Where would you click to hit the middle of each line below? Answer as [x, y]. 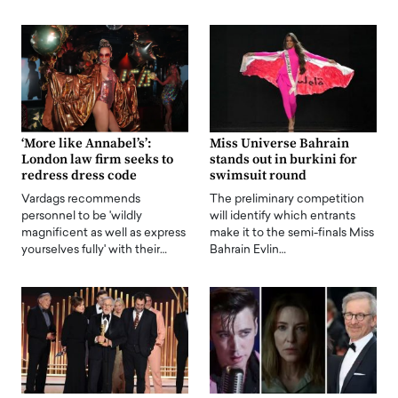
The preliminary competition [287, 199]
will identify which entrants [283, 216]
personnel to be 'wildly [82, 216]
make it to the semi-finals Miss [292, 233]
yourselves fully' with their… [94, 250]
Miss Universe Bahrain [279, 143]
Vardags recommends [81, 199]
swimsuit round [258, 175]
